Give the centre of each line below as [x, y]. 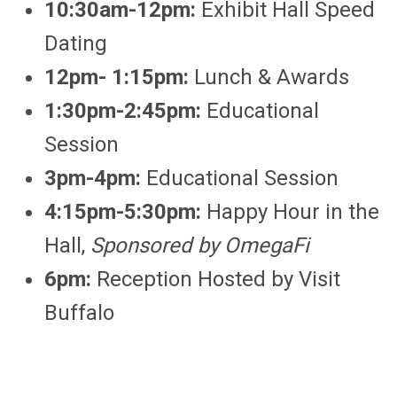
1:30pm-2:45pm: [125, 111]
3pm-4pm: [95, 178]
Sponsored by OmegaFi [197, 245]
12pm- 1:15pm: [117, 77]
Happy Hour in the [290, 212]
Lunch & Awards [269, 77]
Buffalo [79, 313]
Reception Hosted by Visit [216, 279]
